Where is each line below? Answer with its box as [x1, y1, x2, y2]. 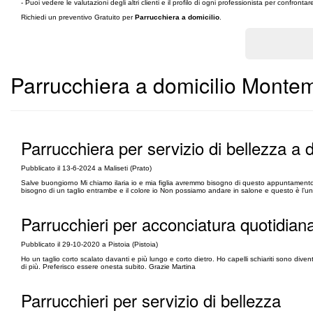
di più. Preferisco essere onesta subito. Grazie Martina [21, 263, 196, 270]
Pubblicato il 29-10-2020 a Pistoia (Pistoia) [21, 240, 158, 248]
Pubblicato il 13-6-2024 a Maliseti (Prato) [21, 164, 152, 172]
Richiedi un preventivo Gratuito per [21, 13, 135, 21]
